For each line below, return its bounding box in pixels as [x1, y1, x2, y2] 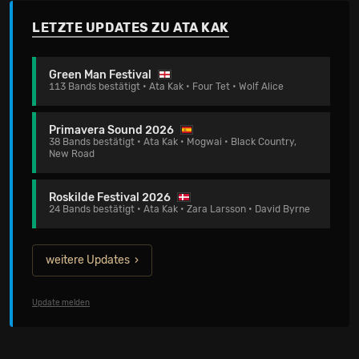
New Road [49, 148, 95, 159]
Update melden [32, 298, 90, 308]
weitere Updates [46, 253, 130, 267]
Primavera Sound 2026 [49, 123, 174, 137]
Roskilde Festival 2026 [49, 191, 171, 204]
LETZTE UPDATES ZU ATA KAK [32, 20, 229, 35]
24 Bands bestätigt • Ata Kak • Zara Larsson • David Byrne [49, 204, 310, 215]
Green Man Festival [49, 68, 151, 82]
